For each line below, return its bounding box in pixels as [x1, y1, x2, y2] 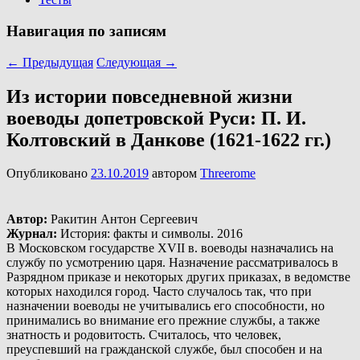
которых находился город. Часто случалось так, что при [6, 284, 312, 299]
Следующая [96, 55, 164, 69]
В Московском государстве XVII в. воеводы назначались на [6, 241, 333, 256]
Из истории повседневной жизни [6, 85, 292, 107]
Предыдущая [19, 55, 93, 69]
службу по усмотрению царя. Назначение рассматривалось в [6, 256, 338, 270]
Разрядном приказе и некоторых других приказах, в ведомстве [6, 270, 350, 284]
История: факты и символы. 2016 [57, 227, 243, 241]
